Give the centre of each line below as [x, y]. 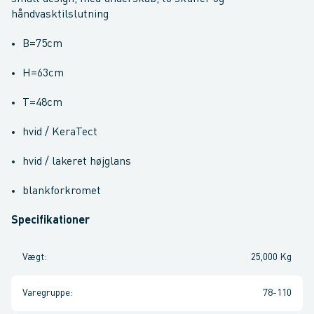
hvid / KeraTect [60, 132]
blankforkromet [62, 191]
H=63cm [43, 74]
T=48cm [42, 103]
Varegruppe [46, 293]
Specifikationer [50, 221]
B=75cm [42, 44]
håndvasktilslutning [60, 15]
